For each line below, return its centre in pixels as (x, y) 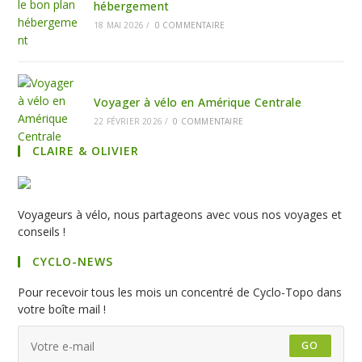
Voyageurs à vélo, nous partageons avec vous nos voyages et (180, 215)
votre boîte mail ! (62, 309)
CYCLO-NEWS (73, 261)
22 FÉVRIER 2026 (128, 121)
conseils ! (42, 232)
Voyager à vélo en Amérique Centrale (197, 102)
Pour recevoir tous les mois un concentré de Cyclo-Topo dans (180, 292)
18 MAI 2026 (119, 25)
